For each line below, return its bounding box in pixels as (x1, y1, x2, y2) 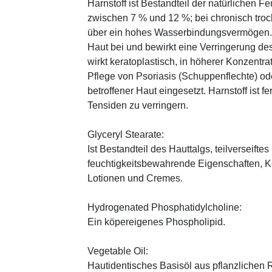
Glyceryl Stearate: (87, 129, 164, 140)
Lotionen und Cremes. (87, 173, 183, 184)
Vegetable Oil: (87, 246, 148, 257)
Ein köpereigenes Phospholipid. (87, 217, 225, 228)
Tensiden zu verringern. (87, 100, 188, 111)
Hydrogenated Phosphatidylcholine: (87, 202, 242, 213)
